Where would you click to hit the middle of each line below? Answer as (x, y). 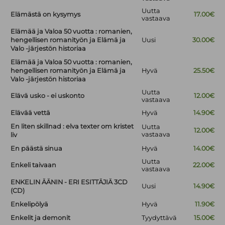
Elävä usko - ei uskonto (48, 96)
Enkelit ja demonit (41, 218)
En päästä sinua (37, 149)
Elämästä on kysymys (46, 15)
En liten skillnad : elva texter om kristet (72, 127)
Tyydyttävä (159, 218)
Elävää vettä (31, 113)
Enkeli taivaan (34, 165)
